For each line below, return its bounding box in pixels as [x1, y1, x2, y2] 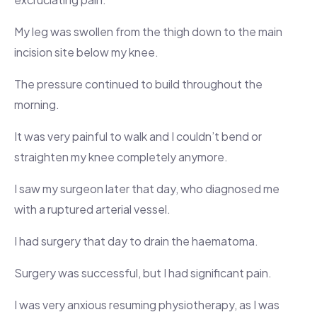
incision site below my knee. [14, 45, 158, 60]
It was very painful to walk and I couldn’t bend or [14, 129, 262, 144]
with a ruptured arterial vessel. [14, 202, 171, 217]
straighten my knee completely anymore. [14, 149, 228, 165]
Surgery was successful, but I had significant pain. [14, 265, 272, 281]
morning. [14, 97, 59, 113]
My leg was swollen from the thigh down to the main [14, 24, 282, 40]
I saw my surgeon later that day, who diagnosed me [14, 181, 279, 197]
